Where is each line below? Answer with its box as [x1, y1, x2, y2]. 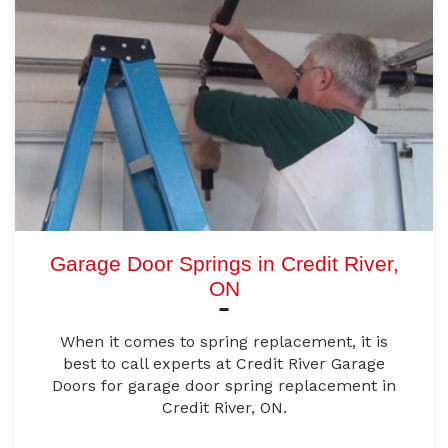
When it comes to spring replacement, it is [60, 332, 388, 352]
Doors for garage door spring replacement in [52, 376, 396, 396]
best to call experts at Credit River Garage [63, 354, 385, 374]
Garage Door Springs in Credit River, [49, 252, 399, 276]
